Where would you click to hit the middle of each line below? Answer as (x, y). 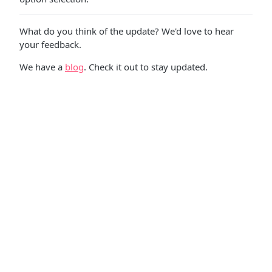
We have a (42, 67)
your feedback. (50, 44)
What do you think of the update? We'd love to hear (127, 31)
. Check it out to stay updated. (146, 67)
